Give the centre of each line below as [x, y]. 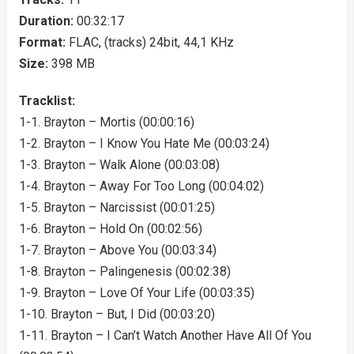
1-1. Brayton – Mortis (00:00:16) [106, 122]
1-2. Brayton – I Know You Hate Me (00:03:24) [144, 143]
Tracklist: [47, 101]
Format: [43, 42]
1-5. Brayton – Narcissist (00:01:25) [117, 207]
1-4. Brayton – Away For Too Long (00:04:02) [141, 186]
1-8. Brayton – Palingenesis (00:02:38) [124, 271]
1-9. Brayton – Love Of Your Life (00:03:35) [136, 293]
